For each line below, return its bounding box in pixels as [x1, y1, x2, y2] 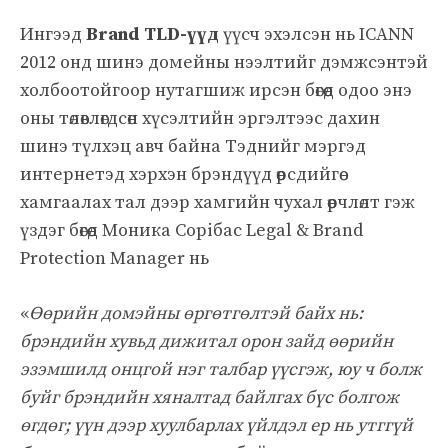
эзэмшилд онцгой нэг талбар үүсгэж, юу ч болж [20, 357, 422, 381]
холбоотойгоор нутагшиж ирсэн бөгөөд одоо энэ [20, 78, 412, 102]
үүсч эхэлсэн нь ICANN [219, 22, 414, 46]
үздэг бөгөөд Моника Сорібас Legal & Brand [20, 218, 363, 242]
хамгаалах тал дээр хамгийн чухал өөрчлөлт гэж [20, 190, 415, 214]
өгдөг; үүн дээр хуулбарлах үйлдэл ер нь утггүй [20, 413, 413, 437]
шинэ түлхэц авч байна [20, 134, 221, 158]
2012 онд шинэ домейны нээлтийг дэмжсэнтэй [20, 50, 428, 74]
